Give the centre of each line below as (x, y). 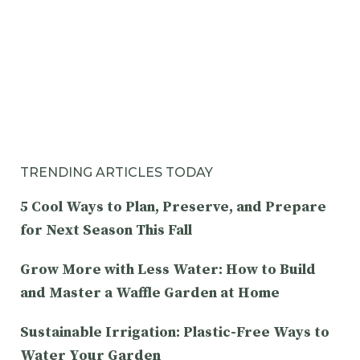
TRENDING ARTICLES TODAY (117, 172)
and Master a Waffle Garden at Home (150, 292)
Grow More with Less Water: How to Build (168, 269)
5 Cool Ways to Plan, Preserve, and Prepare (173, 207)
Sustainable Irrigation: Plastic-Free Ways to (175, 332)
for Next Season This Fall (106, 230)
